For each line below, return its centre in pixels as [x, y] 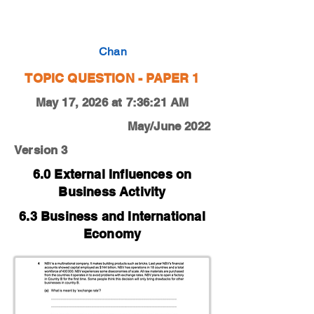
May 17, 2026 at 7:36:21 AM [112, 102]
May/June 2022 [169, 126]
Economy [112, 234]
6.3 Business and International [112, 216]
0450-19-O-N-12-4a [68, 23]
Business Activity [112, 192]
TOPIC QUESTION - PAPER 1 [112, 78]
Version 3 [41, 150]
